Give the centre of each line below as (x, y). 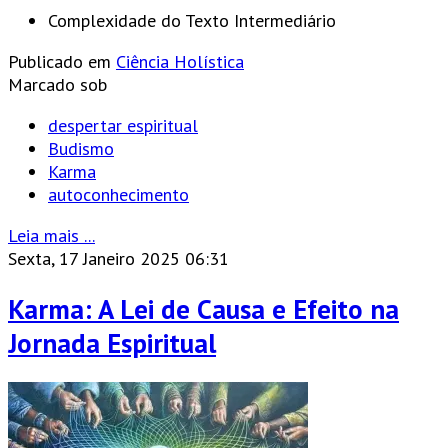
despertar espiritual (123, 125)
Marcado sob (57, 84)
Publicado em (59, 61)
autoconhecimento (118, 194)
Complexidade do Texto (138, 20)
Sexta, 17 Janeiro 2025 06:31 (118, 258)
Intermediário (285, 20)
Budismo (81, 148)
